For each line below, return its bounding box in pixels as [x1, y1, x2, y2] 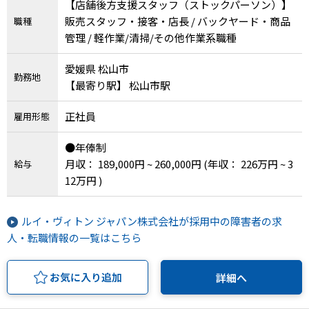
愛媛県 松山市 [65, 61, 129, 76]
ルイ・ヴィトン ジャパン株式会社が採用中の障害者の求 [21, 213, 282, 228]
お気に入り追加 [49, 269, 122, 284]
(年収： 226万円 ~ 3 [203, 156, 293, 171]
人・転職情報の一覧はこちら [7, 230, 141, 245]
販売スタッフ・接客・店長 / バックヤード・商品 [65, 13, 290, 28]
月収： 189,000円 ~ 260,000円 [65, 156, 203, 171]
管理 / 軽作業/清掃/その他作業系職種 [65, 30, 237, 45]
